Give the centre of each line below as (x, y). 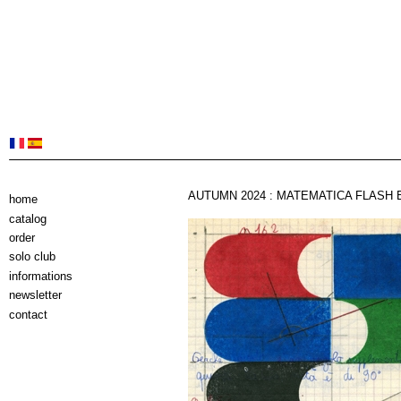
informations (41, 276)
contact (28, 314)
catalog (28, 218)
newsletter (35, 295)
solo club (32, 257)
